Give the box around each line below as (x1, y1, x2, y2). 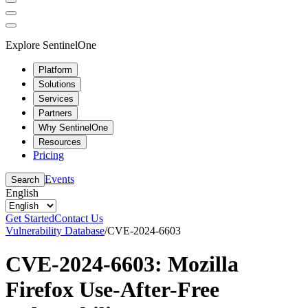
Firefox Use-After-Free (5, 276, 219, 302)
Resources (38, 136, 81, 147)
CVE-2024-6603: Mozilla (5, 251, 239, 276)
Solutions (38, 78, 76, 89)
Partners (38, 107, 72, 118)
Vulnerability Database (5, 224, 104, 236)
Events (45, 173, 74, 185)
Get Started (5, 212, 54, 224)
